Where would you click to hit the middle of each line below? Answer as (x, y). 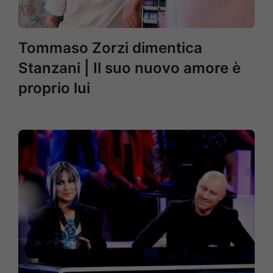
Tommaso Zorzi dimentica (110, 48)
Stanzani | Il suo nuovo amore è (129, 68)
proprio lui (54, 88)
